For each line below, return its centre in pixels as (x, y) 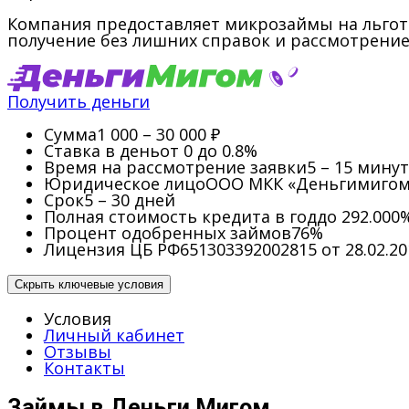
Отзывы (78, 351)
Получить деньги (79, 101)
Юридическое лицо (125, 183)
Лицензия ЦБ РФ (112, 249)
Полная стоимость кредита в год (180, 216)
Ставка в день (102, 150)
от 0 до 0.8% (209, 150)
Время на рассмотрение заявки (175, 167)
